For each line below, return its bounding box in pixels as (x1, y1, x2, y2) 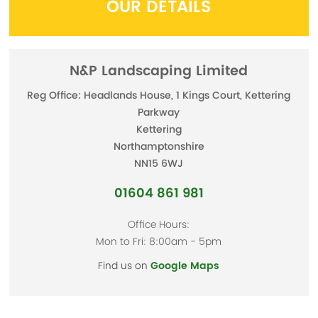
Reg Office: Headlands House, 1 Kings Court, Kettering (27, 88, 291, 104)
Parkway (138, 105, 180, 121)
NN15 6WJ (134, 156, 184, 172)
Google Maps (150, 258, 220, 275)
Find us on (98, 258, 151, 275)
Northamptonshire (113, 139, 204, 155)
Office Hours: (128, 216, 190, 234)
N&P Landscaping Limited (70, 60, 248, 83)
